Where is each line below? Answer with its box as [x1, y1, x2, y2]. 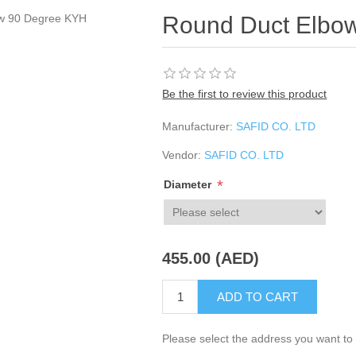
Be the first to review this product [162, 87, 327, 100]
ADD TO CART [217, 290, 299, 304]
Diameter [164, 178, 215, 192]
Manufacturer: [162, 120, 234, 133]
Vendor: [162, 149, 202, 161]
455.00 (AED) [162, 250, 260, 268]
